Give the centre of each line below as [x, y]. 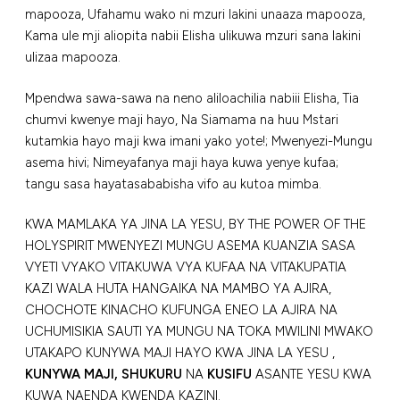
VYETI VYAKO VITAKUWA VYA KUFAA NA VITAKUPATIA [186, 267]
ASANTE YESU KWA [312, 375]
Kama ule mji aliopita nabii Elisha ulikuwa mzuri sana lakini [193, 35]
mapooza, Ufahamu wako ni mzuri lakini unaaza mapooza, [195, 14]
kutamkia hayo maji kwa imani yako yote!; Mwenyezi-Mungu [199, 141]
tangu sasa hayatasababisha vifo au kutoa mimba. [173, 183]
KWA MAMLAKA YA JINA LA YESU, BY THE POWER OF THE [196, 225]
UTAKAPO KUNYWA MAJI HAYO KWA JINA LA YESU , [180, 353]
